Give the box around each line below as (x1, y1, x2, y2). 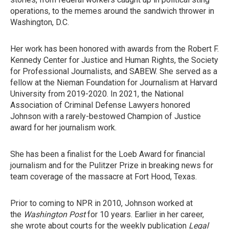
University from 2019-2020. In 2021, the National (10, 89, 184, 99)
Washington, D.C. (10, 17, 69, 27)
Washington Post (24, 210, 85, 219)
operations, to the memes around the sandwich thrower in (10, 6, 214, 16)
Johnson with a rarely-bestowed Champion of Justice (10, 111, 201, 121)
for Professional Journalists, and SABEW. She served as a (10, 66, 217, 76)
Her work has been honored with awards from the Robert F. (10, 44, 219, 54)
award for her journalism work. (10, 123, 117, 132)
